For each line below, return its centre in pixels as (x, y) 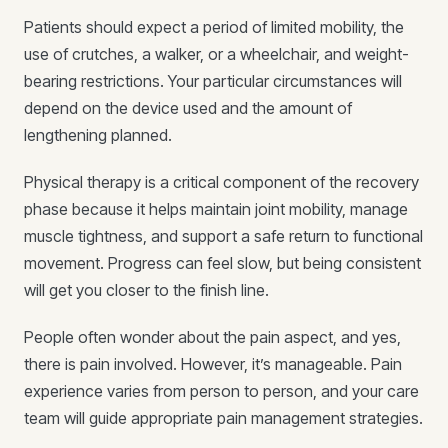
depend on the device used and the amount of (188, 108)
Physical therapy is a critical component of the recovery (221, 182)
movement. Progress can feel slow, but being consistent (222, 263)
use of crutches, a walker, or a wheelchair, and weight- (216, 54)
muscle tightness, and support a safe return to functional (223, 236)
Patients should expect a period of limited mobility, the (214, 27)
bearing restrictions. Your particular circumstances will (213, 81)
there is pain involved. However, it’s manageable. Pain (213, 364)
